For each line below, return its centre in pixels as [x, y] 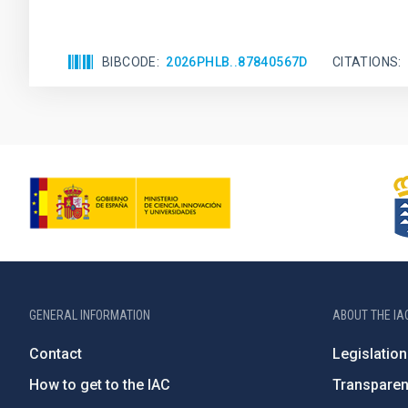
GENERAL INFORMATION [90, 315]
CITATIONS [365, 61]
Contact [56, 354]
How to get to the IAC [100, 385]
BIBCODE [129, 61]
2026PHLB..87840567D [237, 61]
